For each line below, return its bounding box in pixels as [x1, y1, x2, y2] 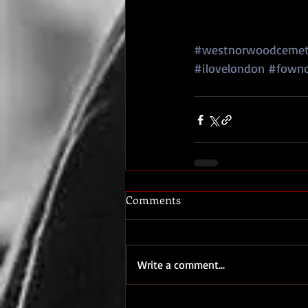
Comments [126, 192, 181, 207]
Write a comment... [137, 258, 225, 272]
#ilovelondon [194, 60, 265, 76]
